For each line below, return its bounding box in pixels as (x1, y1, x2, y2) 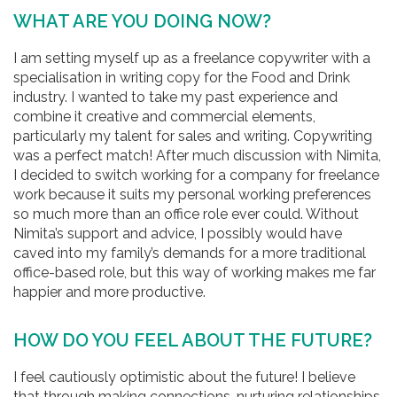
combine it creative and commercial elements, (13, 108, 315, 125)
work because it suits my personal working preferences (13, 186, 371, 203)
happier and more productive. (13, 284, 206, 300)
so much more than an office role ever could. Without (13, 206, 359, 222)
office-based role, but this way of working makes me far (13, 264, 376, 281)
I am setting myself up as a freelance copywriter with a (13, 50, 370, 66)
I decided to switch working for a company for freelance (13, 167, 379, 183)
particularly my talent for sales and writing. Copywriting (13, 128, 372, 144)
